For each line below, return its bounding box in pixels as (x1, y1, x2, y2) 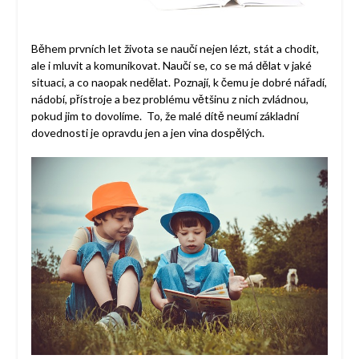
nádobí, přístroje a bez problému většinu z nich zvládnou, (30, 92, 309, 107)
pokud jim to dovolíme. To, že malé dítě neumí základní (30, 109, 299, 123)
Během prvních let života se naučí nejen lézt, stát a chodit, (30, 42, 319, 56)
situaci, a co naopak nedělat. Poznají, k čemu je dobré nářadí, (30, 75, 327, 90)
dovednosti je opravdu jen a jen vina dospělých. (30, 126, 264, 140)
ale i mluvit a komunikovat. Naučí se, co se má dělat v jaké (30, 58, 312, 73)
